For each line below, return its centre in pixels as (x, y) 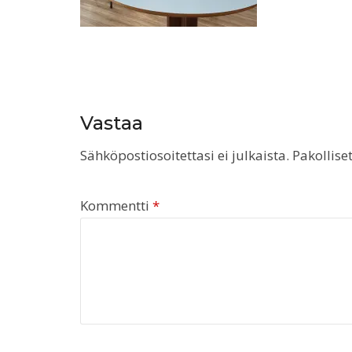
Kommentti (116, 205)
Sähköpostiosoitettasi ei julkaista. (185, 155)
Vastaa (112, 123)
